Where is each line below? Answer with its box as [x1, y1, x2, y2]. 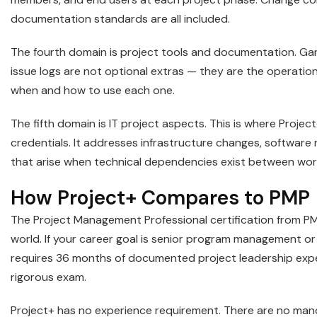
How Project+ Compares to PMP [11, 185, 310, 212]
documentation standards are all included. [11, 11, 230, 27]
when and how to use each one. [11, 83, 175, 98]
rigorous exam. [11, 270, 86, 285]
